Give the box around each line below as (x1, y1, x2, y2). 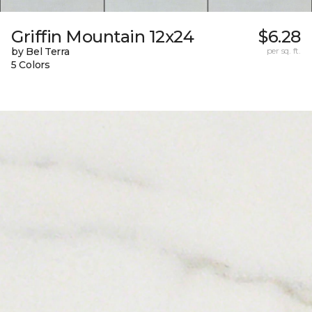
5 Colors (11, 58, 50, 71)
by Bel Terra (11, 45, 70, 58)
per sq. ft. (266, 45, 301, 56)
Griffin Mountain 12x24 (11, 26, 194, 47)
